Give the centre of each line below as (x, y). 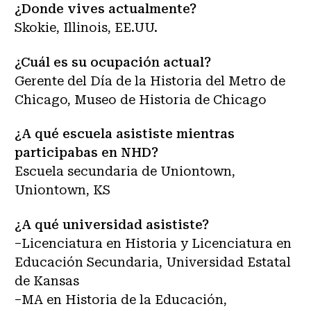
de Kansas (47, 280)
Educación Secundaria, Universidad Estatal (153, 262)
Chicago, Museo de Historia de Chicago (141, 99)
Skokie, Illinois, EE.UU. (86, 27)
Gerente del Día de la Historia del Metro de (150, 81)
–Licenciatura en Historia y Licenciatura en (153, 243)
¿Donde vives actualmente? (106, 9)
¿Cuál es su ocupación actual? (113, 62)
